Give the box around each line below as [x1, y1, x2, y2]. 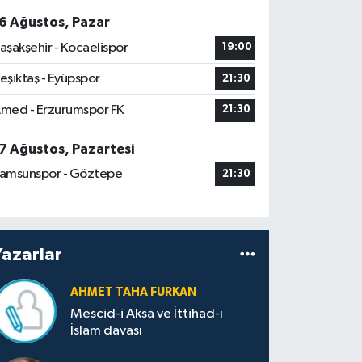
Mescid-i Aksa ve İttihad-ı [70, 306, 224, 321]
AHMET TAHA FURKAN [70, 286, 197, 299]
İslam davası [70, 323, 143, 338]
